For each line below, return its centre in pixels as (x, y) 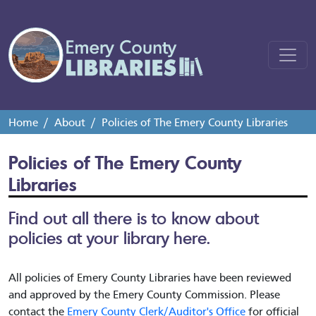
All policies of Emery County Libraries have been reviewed (150, 276)
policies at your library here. (112, 237)
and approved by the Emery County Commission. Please (144, 293)
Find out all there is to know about (134, 218)
